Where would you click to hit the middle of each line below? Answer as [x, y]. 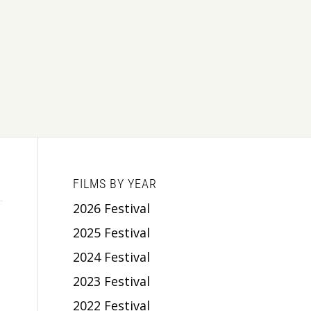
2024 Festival [112, 257]
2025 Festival [112, 232]
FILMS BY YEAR [115, 184]
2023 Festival [112, 281]
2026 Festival [112, 208]
